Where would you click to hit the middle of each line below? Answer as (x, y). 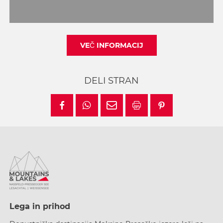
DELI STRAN (111, 81)
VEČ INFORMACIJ (111, 46)
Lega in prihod (40, 207)
